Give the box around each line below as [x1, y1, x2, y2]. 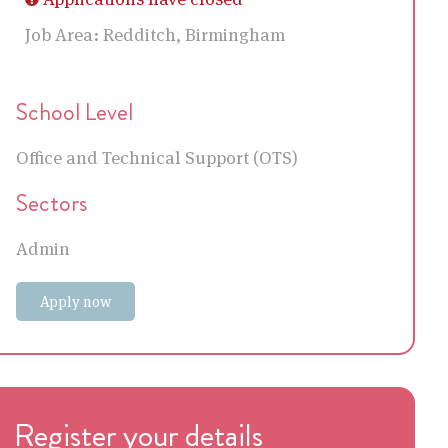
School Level [15, 95, 133, 130]
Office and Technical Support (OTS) [15, 146, 298, 170]
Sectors [15, 186, 88, 221]
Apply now [39, 292, 111, 312]
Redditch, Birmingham [98, 23, 285, 47]
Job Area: [24, 23, 99, 47]
